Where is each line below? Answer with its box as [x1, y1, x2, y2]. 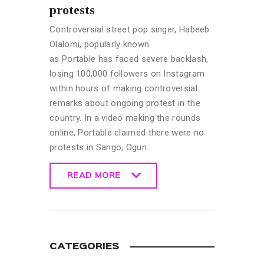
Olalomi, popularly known [49, 38, 150, 49]
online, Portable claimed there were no [49, 127, 204, 138]
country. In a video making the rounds [49, 112, 201, 123]
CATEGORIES [49, 242, 119, 251]
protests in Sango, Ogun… [49, 141, 153, 153]
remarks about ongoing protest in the [49, 97, 200, 108]
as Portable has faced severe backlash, [49, 53, 209, 64]
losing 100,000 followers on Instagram [49, 68, 205, 79]
